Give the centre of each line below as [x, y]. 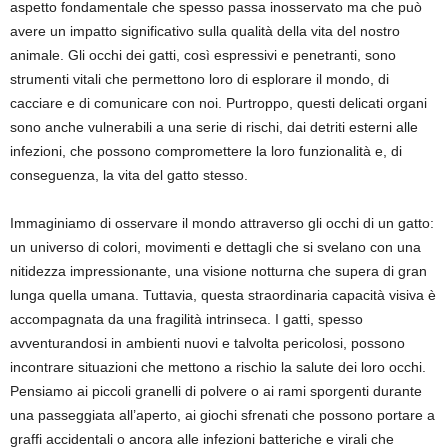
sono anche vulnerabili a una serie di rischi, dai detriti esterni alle [214, 127]
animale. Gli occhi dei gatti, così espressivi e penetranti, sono [203, 55]
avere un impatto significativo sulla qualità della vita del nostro [205, 31]
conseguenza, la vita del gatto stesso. [129, 175]
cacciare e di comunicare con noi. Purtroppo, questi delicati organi [218, 103]
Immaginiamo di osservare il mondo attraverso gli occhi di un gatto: [222, 223]
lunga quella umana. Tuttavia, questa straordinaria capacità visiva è [223, 295]
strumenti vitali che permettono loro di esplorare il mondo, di [199, 79]
